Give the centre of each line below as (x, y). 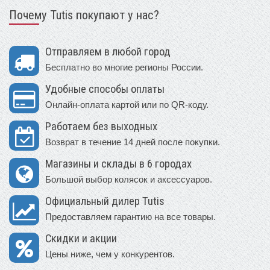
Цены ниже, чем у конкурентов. (110, 254)
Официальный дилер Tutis (105, 201)
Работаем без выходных (101, 126)
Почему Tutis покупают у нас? (84, 15)
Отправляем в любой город (108, 52)
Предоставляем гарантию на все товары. (130, 216)
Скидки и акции (81, 238)
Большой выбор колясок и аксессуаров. (129, 179)
